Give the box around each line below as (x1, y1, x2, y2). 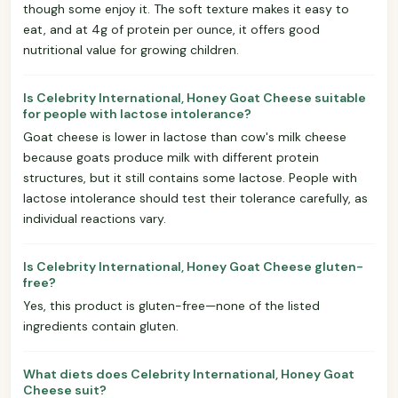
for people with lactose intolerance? (23, 105, 251, 122)
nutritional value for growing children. (23, 41, 239, 58)
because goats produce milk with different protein (23, 148, 319, 165)
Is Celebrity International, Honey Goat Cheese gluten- (23, 258, 363, 275)
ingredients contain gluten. (23, 317, 179, 334)
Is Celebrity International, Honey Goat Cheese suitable (23, 89, 366, 106)
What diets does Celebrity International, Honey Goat (23, 365, 354, 382)
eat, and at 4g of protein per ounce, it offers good (23, 20, 320, 37)
